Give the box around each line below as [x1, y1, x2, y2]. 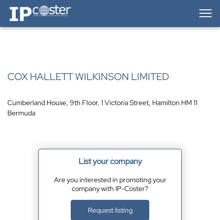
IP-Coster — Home [7, 3, 63, 12]
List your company [78, 156, 142, 166]
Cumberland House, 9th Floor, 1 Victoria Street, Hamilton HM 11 [7, 98, 197, 107]
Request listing [87, 206, 133, 215]
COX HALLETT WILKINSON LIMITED [7, 70, 169, 83]
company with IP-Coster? [72, 184, 148, 193]
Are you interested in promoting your [54, 175, 166, 184]
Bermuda [7, 109, 35, 117]
